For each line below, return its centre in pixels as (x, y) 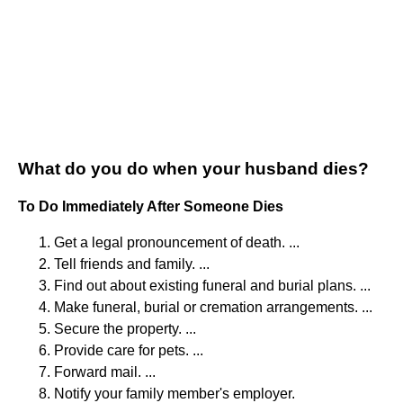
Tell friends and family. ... (132, 264)
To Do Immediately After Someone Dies (151, 206)
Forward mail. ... (105, 372)
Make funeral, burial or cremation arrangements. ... (213, 307)
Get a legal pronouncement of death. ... (177, 242)
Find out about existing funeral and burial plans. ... (212, 285)
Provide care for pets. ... (129, 350)
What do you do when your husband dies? (193, 168)
